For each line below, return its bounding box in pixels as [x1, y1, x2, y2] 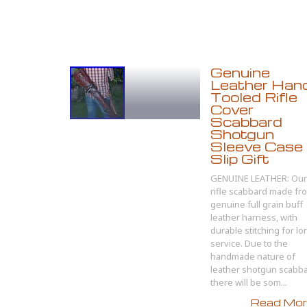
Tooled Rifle [210, 88, 297, 106]
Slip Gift [210, 150, 269, 167]
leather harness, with [210, 211, 297, 223]
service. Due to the [210, 237, 288, 249]
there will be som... [210, 276, 287, 288]
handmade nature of [210, 250, 295, 262]
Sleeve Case [210, 138, 303, 155]
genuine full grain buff [210, 198, 303, 210]
